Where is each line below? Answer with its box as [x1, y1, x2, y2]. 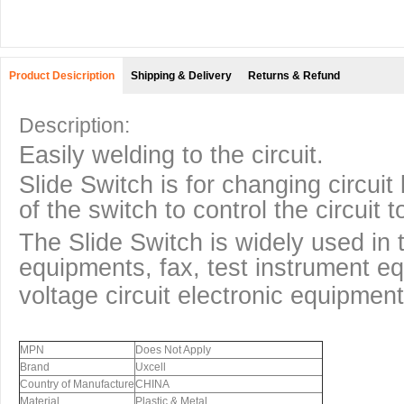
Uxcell [135, 361, 166, 373]
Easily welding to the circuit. [19, 142, 324, 169]
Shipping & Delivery [131, 69, 232, 82]
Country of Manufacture [20, 378, 134, 390]
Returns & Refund [248, 69, 340, 82]
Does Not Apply [135, 344, 211, 356]
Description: [19, 114, 130, 137]
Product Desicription [9, 69, 115, 82]
